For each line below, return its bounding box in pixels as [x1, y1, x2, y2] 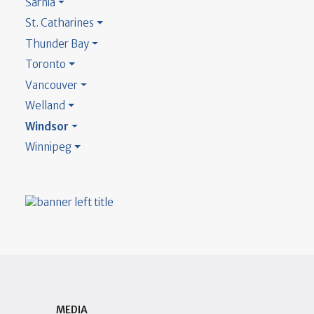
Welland [25, 99, 65, 113]
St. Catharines [25, 16, 94, 30]
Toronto [25, 57, 66, 71]
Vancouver [25, 78, 78, 92]
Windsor [25, 119, 69, 133]
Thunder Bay [25, 36, 89, 50]
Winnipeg [25, 140, 71, 154]
